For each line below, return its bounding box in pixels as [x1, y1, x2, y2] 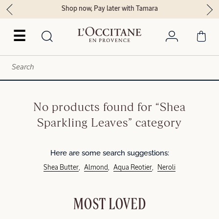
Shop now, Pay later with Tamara [61, 5, 158, 13]
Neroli [157, 164, 175, 171]
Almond [84, 164, 108, 171]
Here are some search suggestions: [50, 148, 169, 157]
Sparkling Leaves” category [37, 117, 182, 129]
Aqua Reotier [113, 164, 152, 171]
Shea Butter [44, 164, 79, 171]
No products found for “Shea [33, 101, 186, 113]
